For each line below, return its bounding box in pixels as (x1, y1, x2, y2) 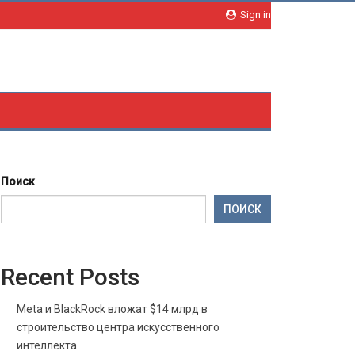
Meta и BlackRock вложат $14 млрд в (16, 303, 208, 315)
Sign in (238, 9, 271, 21)
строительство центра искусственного (16, 321, 219, 334)
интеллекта (16, 339, 77, 352)
